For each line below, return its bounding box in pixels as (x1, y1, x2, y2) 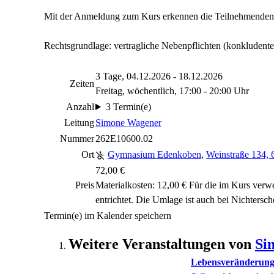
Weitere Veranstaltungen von (68, 236, 255, 252)
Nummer (60, 133, 94, 144)
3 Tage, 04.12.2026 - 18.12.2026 (95, 71, 223, 81)
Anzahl (66, 102, 94, 112)
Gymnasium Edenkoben (108, 149, 201, 160)
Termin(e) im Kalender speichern (44, 210, 171, 221)
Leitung (64, 117, 94, 128)
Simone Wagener (95, 117, 161, 128)
